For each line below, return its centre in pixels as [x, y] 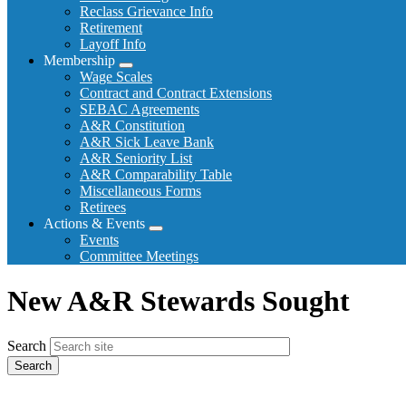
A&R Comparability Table [156, 175]
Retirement [111, 28]
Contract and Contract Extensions [176, 93]
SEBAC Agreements [140, 110]
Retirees [103, 208]
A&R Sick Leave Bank [147, 142]
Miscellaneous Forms [140, 191]
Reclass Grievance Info [146, 12]
